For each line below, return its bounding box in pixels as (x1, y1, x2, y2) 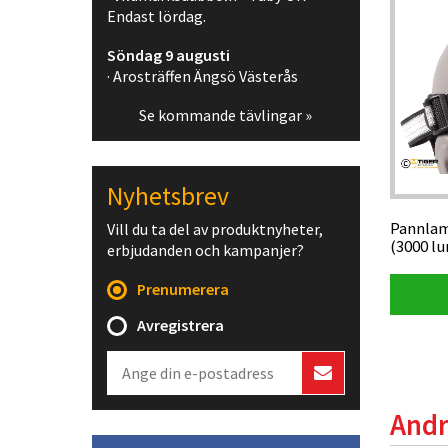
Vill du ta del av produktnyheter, (107, 219, 323, 239)
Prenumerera (137, 279, 229, 299)
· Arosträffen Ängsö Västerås (107, 66, 298, 86)
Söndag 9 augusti (107, 45, 230, 65)
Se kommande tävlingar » (139, 105, 313, 125)
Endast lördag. (107, 6, 206, 26)
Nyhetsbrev (107, 180, 229, 212)
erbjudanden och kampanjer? (107, 240, 304, 260)
